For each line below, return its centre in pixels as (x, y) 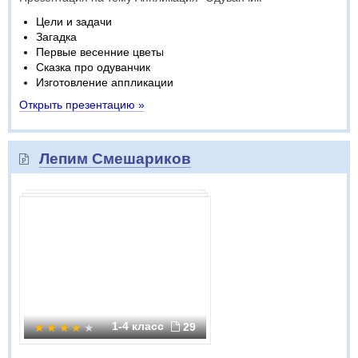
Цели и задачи (74, 22)
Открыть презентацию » (82, 105)
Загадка (56, 37)
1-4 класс (139, 326)
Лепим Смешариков (115, 159)
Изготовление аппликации (105, 82)
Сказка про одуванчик (93, 67)
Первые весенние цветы (100, 52)
